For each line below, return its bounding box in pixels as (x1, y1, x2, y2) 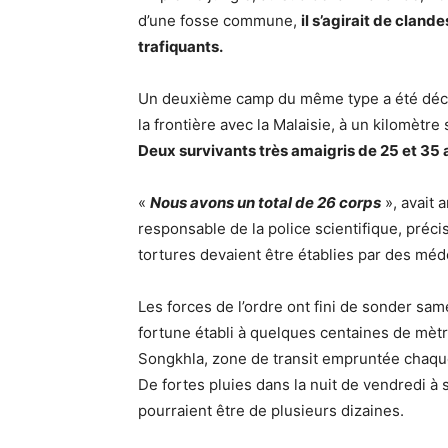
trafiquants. (138, 37, 223, 56)
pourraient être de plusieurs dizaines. (138, 401, 404, 420)
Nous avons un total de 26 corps (150, 193, 381, 212)
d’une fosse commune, (138, 11, 301, 30)
